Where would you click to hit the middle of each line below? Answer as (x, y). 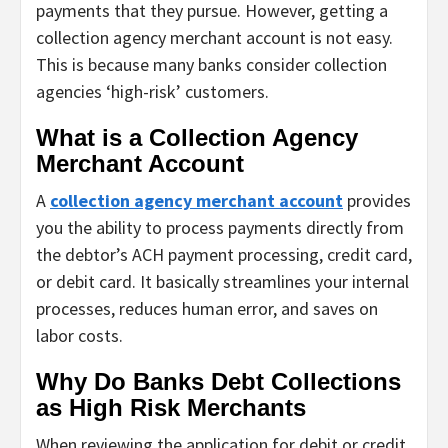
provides (377, 200)
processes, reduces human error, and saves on (207, 308)
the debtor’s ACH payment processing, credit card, (224, 254)
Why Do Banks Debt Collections (218, 381)
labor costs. (79, 335)
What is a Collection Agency (197, 137)
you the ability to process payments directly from (220, 227)
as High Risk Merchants (171, 407)
